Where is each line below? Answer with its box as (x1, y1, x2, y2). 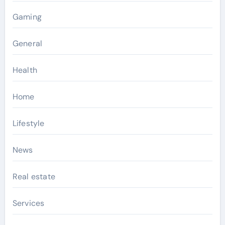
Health (12, 64, 37, 75)
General (12, 38, 43, 49)
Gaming (12, 11, 42, 22)
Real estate (12, 171, 55, 182)
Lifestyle (12, 118, 45, 129)
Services (12, 197, 45, 208)
